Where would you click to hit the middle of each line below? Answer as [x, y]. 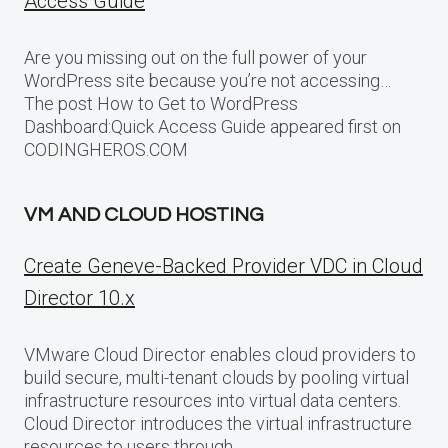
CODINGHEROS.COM [106, 149]
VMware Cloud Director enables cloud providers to [220, 354]
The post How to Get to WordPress [161, 103]
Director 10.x [79, 297]
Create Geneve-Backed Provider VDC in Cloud [223, 265]
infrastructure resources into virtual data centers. [212, 400]
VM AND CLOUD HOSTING [144, 214]
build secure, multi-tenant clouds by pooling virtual [216, 377]
